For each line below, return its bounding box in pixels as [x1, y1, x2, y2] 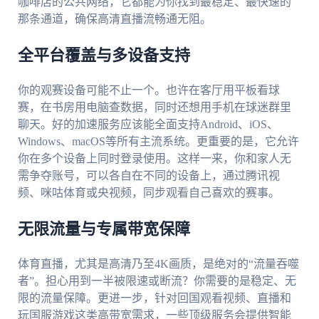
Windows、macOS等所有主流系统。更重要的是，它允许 [17, 135, 299, 148]
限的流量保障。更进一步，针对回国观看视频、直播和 [17, 292, 291, 305]
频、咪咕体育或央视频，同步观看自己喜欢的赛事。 [17, 187, 280, 199]
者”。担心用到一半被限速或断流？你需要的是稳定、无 [17, 275, 296, 288]
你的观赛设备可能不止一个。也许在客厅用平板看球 [17, 84, 280, 97]
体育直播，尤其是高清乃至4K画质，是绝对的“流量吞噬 [17, 258, 299, 271]
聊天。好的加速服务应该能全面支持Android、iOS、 [17, 118, 278, 131]
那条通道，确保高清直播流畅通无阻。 [17, 13, 211, 26]
